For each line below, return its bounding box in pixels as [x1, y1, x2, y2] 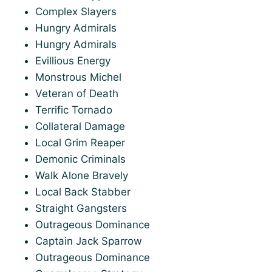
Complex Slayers [35, 5, 117, 18]
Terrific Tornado [35, 104, 112, 116]
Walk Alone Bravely [35, 169, 128, 182]
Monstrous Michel [35, 71, 121, 83]
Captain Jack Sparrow [35, 235, 142, 247]
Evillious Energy [35, 55, 110, 67]
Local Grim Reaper [35, 137, 125, 149]
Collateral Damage [35, 120, 125, 132]
